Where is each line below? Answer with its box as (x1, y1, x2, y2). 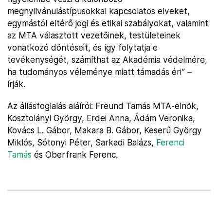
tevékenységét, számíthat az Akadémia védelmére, (7, 54, 207, 65)
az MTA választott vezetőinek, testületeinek (7, 30, 181, 40)
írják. (7, 79, 25, 89)
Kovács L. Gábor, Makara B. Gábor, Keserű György (7, 125, 202, 135)
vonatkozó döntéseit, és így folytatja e (7, 42, 158, 53)
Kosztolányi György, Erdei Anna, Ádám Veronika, (7, 113, 195, 123)
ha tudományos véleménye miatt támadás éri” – (7, 67, 192, 77)
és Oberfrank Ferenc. (32, 149, 118, 160)
